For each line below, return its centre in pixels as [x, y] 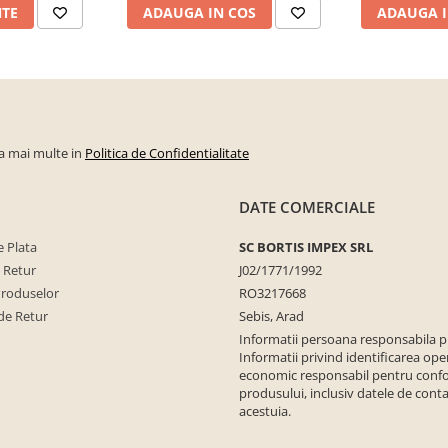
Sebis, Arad [271, 315]
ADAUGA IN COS [199, 12]
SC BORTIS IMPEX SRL [306, 246]
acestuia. [265, 410]
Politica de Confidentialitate [167, 152]
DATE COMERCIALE [307, 206]
